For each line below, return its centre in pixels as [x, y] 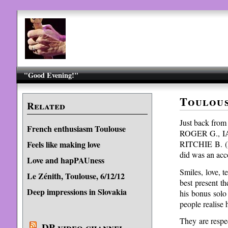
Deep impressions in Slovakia [77, 192]
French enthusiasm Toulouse [76, 129]
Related [46, 106]
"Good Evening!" [51, 75]
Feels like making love [63, 144]
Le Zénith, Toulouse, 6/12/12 [76, 176]
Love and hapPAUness [65, 160]
